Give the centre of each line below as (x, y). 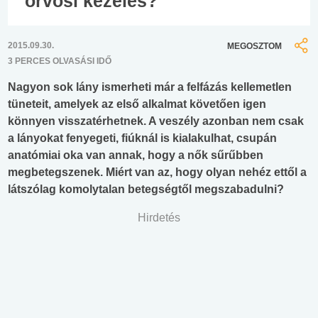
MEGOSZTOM (254, 46)
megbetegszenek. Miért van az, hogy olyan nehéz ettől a (157, 172)
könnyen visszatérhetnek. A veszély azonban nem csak (156, 121)
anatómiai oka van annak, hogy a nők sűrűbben (136, 155)
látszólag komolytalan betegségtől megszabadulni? (146, 190)
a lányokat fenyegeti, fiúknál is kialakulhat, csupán (142, 138)
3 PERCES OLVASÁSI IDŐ (60, 61)
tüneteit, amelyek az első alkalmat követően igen (137, 104)
